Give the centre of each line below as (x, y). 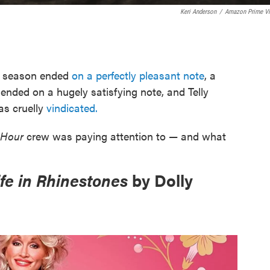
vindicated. (71, 108)
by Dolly (162, 180)
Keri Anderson (198, 12)
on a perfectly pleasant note (138, 75)
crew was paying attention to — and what (125, 136)
